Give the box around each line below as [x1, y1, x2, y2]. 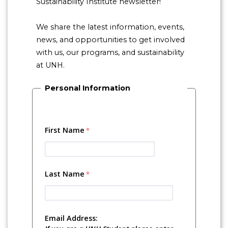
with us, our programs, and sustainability [36, 48, 184, 58]
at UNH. [36, 61, 65, 70]
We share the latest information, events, [36, 22, 184, 32]
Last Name [45, 169, 84, 179]
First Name [45, 125, 84, 135]
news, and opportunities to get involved [36, 35, 185, 45]
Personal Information [45, 83, 130, 93]
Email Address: [45, 213, 98, 223]
